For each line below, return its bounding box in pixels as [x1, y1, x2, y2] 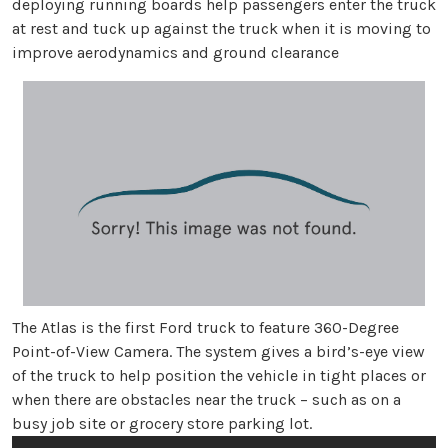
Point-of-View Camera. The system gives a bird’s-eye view [12, 341, 425, 361]
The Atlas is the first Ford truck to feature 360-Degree [12, 317, 399, 337]
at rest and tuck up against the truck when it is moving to [12, 19, 431, 39]
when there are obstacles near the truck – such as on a [12, 389, 401, 409]
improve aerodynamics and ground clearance [12, 43, 339, 63]
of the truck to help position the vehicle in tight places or [12, 365, 426, 385]
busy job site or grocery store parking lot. [12, 413, 312, 433]
